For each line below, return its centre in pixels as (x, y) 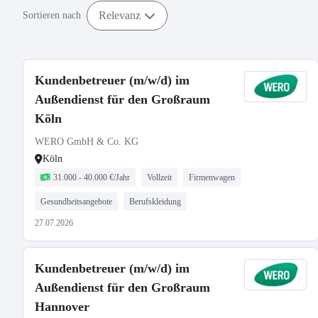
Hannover (62, 307)
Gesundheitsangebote (76, 202)
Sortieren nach (52, 15)
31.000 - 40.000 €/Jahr (92, 177)
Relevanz (120, 15)
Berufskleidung (155, 202)
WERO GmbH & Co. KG (87, 142)
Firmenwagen (212, 177)
